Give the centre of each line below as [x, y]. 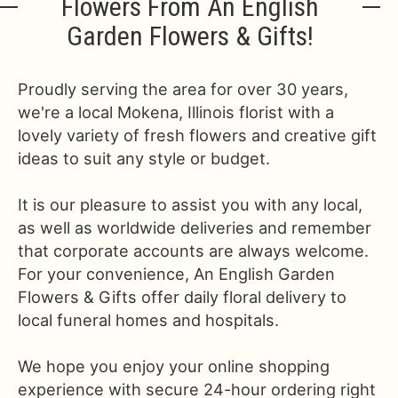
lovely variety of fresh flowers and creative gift [197, 135]
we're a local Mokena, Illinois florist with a [176, 112]
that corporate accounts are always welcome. [193, 251]
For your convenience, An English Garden [176, 274]
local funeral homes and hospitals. [148, 320]
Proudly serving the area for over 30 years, [183, 89]
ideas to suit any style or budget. [144, 158]
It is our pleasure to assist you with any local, [190, 204]
